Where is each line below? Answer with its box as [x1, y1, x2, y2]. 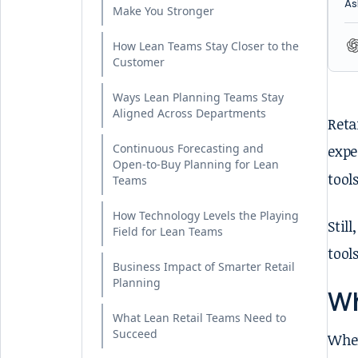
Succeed [113, 326, 157, 341]
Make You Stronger [113, 3, 214, 18]
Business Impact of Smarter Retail [113, 259, 295, 274]
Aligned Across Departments [113, 105, 266, 121]
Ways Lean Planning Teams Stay [113, 89, 284, 105]
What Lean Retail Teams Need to [113, 310, 286, 325]
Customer [113, 54, 165, 70]
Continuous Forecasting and [113, 141, 264, 156]
